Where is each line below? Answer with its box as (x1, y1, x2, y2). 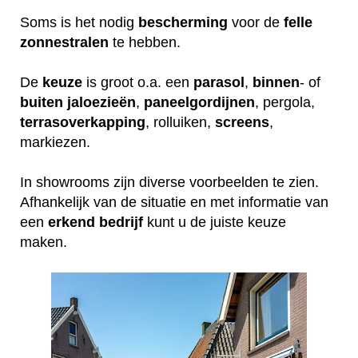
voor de (228, 14, 284, 30)
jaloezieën (67, 93, 136, 110)
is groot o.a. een (82, 74, 193, 90)
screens (215, 113, 269, 130)
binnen (253, 74, 300, 90)
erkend (48, 213, 95, 230)
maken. (20, 233, 71, 250)
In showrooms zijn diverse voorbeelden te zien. (20, 173, 319, 190)
